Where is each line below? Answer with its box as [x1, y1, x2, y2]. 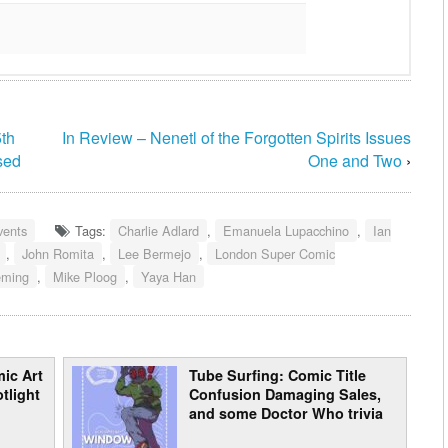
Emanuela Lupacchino [223, 220, 349, 240]
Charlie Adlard [118, 220, 199, 240]
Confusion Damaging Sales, [188, 384, 381, 405]
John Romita [22, 243, 94, 263]
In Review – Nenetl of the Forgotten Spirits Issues [62, 125, 411, 149]
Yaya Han [141, 266, 196, 286]
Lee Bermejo [118, 243, 191, 263]
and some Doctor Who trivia [188, 403, 383, 424]
